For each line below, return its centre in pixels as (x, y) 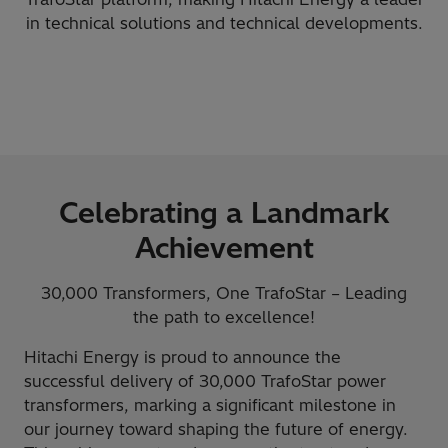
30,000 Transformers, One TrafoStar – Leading (224, 293)
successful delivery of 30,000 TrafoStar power (205, 381)
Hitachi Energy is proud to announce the (182, 357)
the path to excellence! (224, 317)
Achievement (224, 248)
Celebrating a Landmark (224, 213)
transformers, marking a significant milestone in (210, 405)
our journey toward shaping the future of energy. (216, 429)
